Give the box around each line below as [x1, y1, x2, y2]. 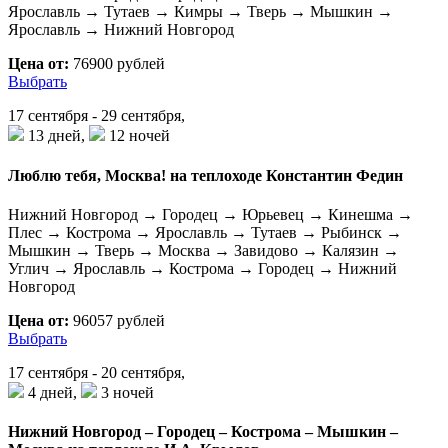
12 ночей [105, 127, 170, 145]
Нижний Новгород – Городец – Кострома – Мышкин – [8, 423, 398, 441]
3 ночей [97, 383, 154, 401]
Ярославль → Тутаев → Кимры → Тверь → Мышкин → [8, 3, 393, 21]
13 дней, [24, 127, 89, 145]
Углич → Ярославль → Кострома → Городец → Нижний [8, 259, 397, 277]
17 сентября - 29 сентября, [8, 107, 185, 125]
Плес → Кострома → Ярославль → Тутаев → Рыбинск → [8, 223, 402, 241]
